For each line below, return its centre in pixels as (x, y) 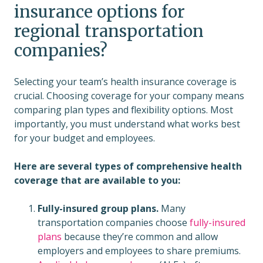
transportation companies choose (114, 223)
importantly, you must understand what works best (127, 124)
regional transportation (109, 31)
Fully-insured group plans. (98, 209)
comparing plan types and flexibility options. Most (124, 110)
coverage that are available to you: (97, 181)
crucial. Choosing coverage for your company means (129, 96)
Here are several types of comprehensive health (128, 166)
